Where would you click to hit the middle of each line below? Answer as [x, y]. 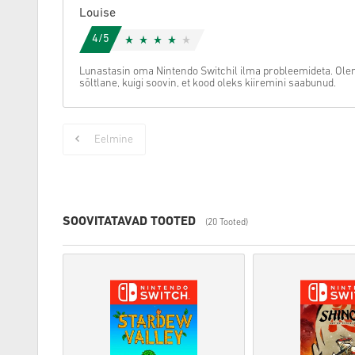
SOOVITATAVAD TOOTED [129, 222]
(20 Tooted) [227, 223]
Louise [97, 13]
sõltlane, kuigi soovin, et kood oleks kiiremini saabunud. [208, 84]
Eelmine [114, 140]
